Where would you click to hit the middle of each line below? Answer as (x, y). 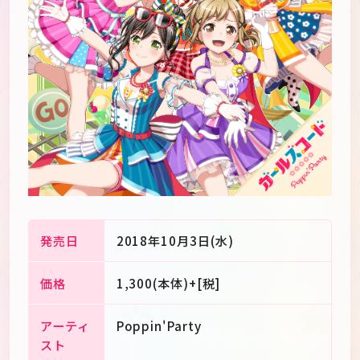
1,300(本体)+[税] (168, 282)
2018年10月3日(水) (175, 240)
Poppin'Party (159, 325)
